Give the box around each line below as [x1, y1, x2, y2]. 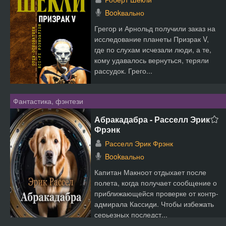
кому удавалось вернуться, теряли [94, 55, 209, 65]
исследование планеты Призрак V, [94, 34, 209, 44]
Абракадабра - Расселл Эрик [94, 114, 210, 125]
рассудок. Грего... [94, 66, 152, 76]
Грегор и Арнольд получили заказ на [94, 23, 215, 33]
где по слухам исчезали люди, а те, [94, 44, 211, 54]
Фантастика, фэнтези [13, 96, 83, 106]
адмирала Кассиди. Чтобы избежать [94, 199, 214, 209]
